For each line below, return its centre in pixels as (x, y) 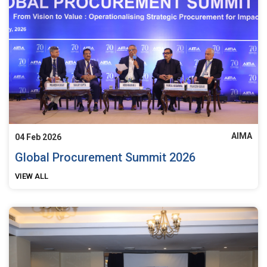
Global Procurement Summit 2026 (105, 157)
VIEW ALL (32, 176)
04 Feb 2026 (38, 137)
